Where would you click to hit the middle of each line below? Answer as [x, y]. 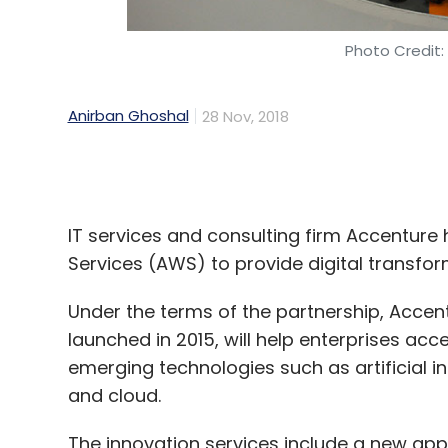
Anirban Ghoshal [128, 26]
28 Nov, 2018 [245, 26]
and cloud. [114, 275]
